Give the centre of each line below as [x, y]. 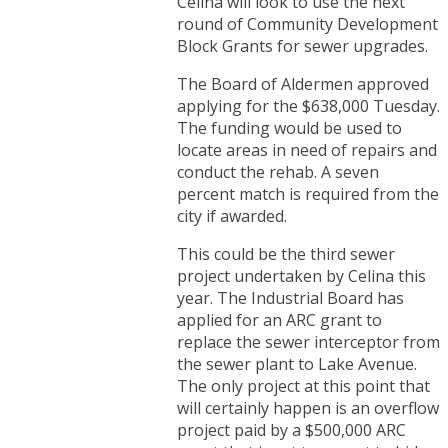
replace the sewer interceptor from [308, 341]
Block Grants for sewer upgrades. [302, 45]
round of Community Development [307, 23]
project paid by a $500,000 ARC [291, 429]
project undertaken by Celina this [301, 275]
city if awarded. [232, 215]
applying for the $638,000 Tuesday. [308, 105]
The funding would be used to [289, 127]
